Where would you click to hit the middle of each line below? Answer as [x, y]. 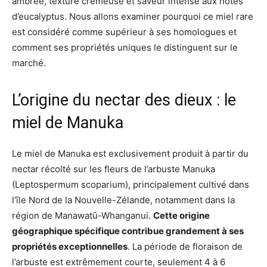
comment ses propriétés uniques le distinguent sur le [125, 47]
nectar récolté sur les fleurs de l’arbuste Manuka [114, 169]
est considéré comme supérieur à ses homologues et [124, 32]
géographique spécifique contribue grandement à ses [128, 231]
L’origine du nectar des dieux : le [124, 100]
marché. [29, 63]
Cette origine [181, 215]
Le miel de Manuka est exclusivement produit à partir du [130, 153]
